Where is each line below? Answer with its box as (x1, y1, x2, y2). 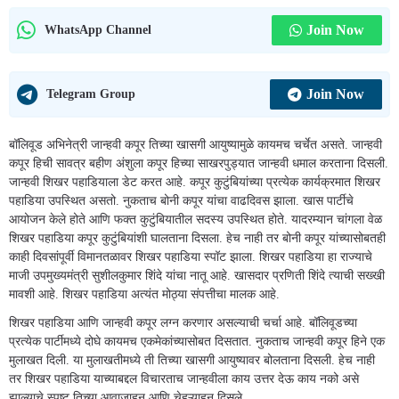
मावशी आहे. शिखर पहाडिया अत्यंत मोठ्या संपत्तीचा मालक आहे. (9, 287, 280, 301)
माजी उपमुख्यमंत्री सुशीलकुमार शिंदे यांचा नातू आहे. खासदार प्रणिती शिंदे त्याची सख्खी (9, 268, 385, 282)
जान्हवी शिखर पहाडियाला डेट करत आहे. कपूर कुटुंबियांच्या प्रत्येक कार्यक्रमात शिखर (9, 175, 380, 189)
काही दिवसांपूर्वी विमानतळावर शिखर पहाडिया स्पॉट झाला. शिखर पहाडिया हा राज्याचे (9, 249, 372, 264)
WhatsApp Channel (45, 22, 151, 37)
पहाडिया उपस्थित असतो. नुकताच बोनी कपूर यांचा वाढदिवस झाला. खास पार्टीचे (9, 193, 354, 208)
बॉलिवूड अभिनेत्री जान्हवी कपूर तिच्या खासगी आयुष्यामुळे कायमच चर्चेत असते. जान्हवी (9, 137, 382, 151)
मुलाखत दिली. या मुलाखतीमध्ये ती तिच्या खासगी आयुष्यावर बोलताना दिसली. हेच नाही (9, 354, 375, 368)
